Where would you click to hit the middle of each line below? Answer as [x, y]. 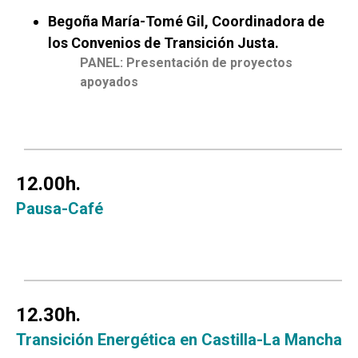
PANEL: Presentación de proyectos [186, 62]
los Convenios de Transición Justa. [163, 42]
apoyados [109, 82]
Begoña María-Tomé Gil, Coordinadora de [186, 21]
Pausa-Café [60, 209]
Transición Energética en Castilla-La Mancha [179, 340]
